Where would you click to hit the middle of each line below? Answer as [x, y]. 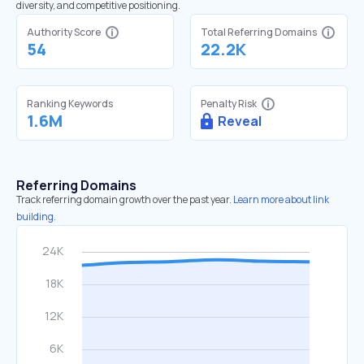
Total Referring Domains [259, 32]
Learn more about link [281, 199]
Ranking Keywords [70, 104]
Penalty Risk [229, 104]
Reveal [240, 121]
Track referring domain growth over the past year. [124, 199]
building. [36, 217]
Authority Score [64, 32]
